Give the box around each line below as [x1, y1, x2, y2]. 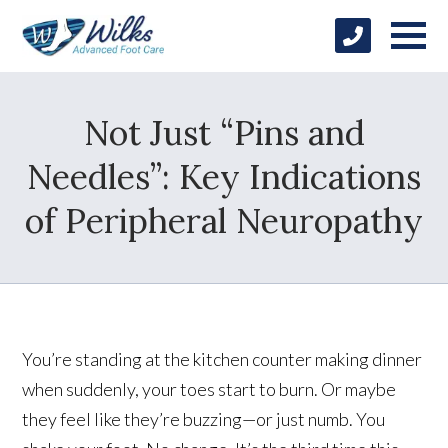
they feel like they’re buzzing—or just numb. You [22, 407, 386, 430]
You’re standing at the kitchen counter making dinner [22, 347, 423, 370]
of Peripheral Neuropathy [25, 198, 423, 242]
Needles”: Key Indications [27, 154, 421, 198]
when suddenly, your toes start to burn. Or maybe [22, 377, 397, 400]
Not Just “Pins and [83, 110, 365, 154]
